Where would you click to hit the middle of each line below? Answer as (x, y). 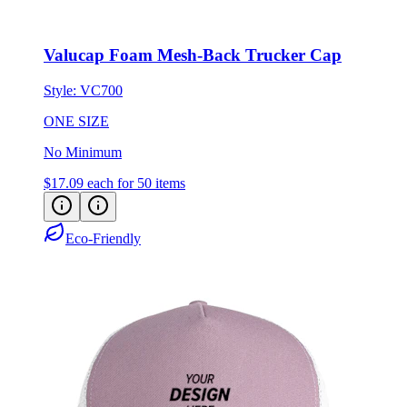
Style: (62, 59)
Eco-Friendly (103, 207)
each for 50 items (136, 152)
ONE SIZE (76, 90)
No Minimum (83, 121)
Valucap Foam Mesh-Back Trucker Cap (193, 24)
